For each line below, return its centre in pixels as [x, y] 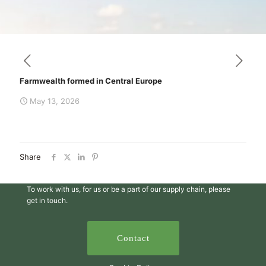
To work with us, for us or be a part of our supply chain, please [129, 189]
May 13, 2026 [55, 101]
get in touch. [47, 200]
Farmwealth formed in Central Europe [91, 81]
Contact [133, 238]
